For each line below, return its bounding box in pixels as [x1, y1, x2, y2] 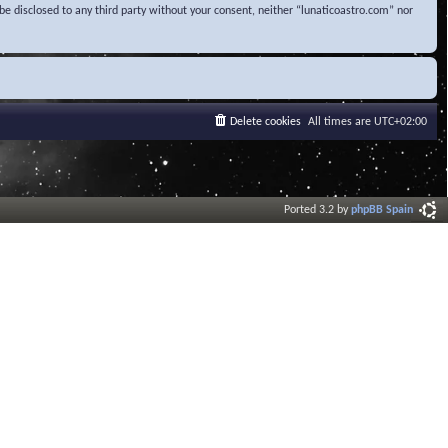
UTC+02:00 [374, 116, 427, 129]
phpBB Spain [351, 204, 413, 217]
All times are [308, 116, 374, 129]
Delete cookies [230, 116, 301, 129]
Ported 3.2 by [284, 204, 351, 217]
